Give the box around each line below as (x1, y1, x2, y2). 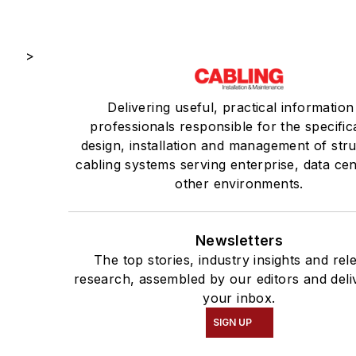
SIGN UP (212, 316, 252, 329)
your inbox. (203, 290, 276, 307)
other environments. (175, 176, 304, 192)
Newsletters (195, 232, 284, 250)
